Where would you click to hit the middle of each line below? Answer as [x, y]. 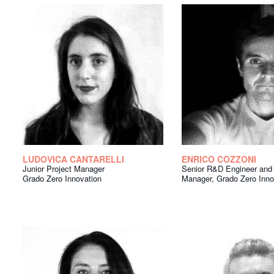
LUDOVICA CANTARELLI [73, 159]
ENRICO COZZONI [219, 159]
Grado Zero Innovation [62, 179]
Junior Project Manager [64, 169]
